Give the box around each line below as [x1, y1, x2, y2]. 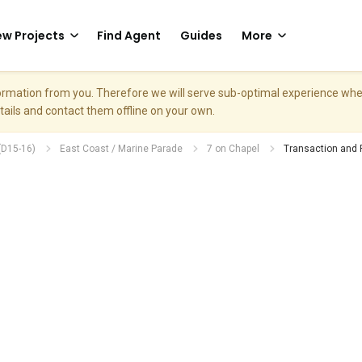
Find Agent [97, 27, 161, 44]
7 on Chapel [207, 143, 259, 154]
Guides [180, 27, 222, 44]
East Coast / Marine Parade [60, 143, 183, 154]
